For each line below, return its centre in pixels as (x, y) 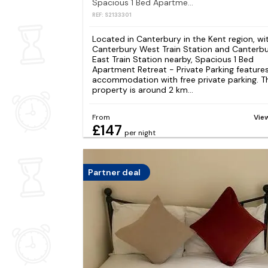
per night (140, 133)
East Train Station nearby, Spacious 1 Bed (173, 60)
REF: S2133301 (112, 15)
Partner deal (114, 172)
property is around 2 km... (142, 90)
